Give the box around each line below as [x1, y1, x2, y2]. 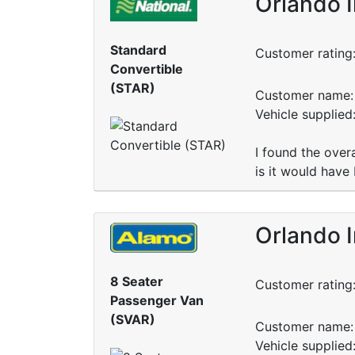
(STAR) [110, 80, 155, 97]
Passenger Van [110, 292, 204, 309]
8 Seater [110, 273, 163, 290]
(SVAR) [110, 311, 155, 328]
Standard [110, 42, 166, 59]
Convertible [110, 61, 183, 78]
